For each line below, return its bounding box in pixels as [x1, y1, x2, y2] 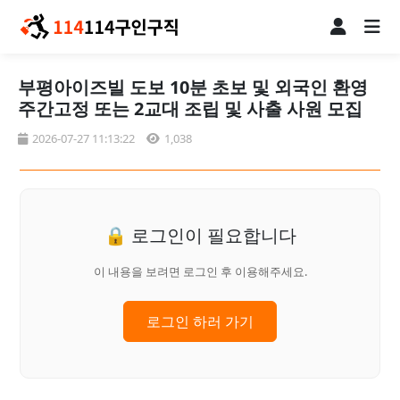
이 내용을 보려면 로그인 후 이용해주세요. [93, 262, 307, 279]
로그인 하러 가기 [146, 311, 254, 331]
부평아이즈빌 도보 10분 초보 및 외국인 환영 [18, 74, 368, 99]
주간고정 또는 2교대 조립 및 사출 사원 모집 [18, 96, 362, 121]
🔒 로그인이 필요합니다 [104, 222, 296, 247]
